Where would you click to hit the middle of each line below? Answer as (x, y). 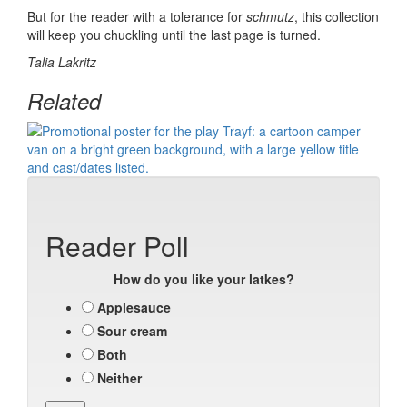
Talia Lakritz (64, 62)
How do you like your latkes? (203, 279)
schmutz (270, 16)
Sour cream (132, 331)
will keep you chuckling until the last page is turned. (174, 35)
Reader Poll (117, 246)
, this (310, 16)
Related (64, 101)
